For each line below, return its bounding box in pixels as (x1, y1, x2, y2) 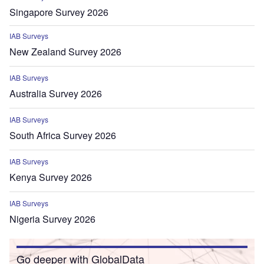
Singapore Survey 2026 (9, 5, 108, 19)
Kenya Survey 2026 (9, 170, 92, 184)
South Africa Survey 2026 (9, 128, 116, 142)
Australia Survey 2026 (9, 86, 102, 100)
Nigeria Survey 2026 (9, 212, 95, 226)
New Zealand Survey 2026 (9, 44, 121, 58)
